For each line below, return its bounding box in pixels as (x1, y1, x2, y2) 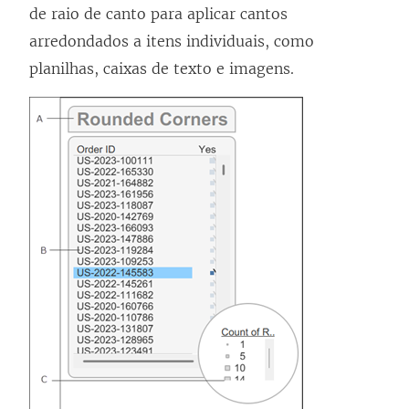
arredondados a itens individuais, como (29, 32, 314, 51)
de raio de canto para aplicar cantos (29, 5, 288, 24)
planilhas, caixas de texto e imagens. (29, 59, 294, 79)
